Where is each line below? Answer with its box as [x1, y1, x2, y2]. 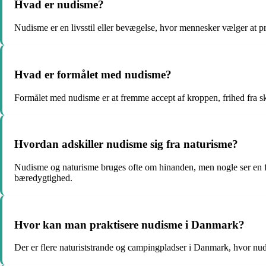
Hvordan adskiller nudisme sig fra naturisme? [14, 138, 238, 151]
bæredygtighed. [14, 172, 72, 183]
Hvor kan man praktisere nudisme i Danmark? [14, 218, 245, 231]
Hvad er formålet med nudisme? [14, 68, 172, 81]
